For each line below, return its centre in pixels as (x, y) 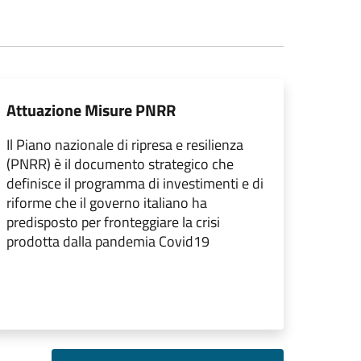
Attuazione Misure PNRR (91, 110)
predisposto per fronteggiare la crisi (113, 222)
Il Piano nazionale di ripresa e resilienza (125, 145)
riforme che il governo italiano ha (107, 203)
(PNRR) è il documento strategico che (120, 164)
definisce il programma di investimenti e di (135, 183)
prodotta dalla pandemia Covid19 (108, 241)
